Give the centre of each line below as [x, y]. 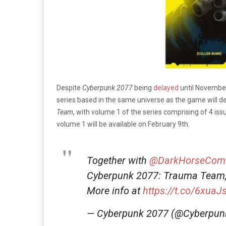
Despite [69, 88]
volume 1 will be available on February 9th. [123, 124]
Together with [118, 160]
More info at [115, 190]
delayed [166, 88]
